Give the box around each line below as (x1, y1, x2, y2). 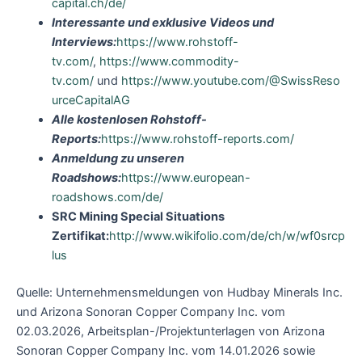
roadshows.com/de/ (51, 190, 163, 205)
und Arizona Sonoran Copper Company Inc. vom (16, 304, 285, 319)
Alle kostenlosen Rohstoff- (51, 112, 207, 128)
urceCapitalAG (51, 93, 130, 108)
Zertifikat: (51, 229, 109, 244)
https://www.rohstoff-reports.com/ (100, 132, 294, 147)
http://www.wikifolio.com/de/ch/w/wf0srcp (108, 229, 345, 244)
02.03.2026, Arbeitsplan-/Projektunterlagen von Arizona (16, 323, 325, 339)
